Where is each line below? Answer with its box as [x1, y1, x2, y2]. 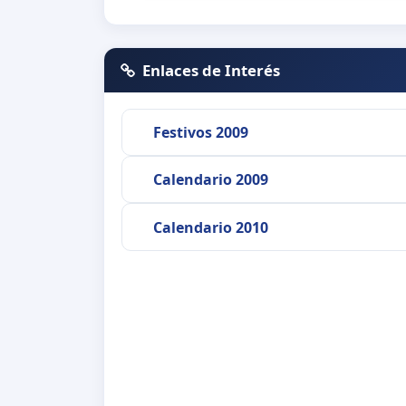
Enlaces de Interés [142, 59, 281, 81]
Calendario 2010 [152, 217, 268, 237]
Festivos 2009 [152, 121, 248, 142]
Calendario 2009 [152, 169, 268, 190]
